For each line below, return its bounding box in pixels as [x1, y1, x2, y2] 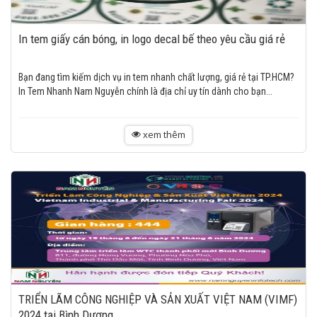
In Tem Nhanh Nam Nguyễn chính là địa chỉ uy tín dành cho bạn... [18, 86, 272, 97]
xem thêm [141, 128, 185, 141]
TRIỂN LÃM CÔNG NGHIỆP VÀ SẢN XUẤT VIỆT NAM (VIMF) [18, 292, 297, 306]
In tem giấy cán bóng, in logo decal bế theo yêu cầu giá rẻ [18, 32, 285, 46]
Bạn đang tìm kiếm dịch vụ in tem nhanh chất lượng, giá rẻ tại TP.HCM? [18, 71, 294, 83]
